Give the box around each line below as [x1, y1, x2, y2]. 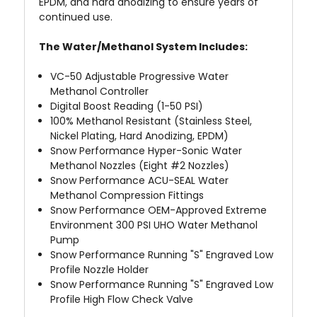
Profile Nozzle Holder [50, 263, 149, 277]
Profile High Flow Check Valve [50, 292, 194, 307]
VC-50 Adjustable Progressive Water [50, 69, 229, 84]
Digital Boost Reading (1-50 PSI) [50, 99, 204, 114]
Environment [50, 218, 114, 233]
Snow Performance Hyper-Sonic [50, 144, 209, 158]
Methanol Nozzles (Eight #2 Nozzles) [50, 158, 230, 173]
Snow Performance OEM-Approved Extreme [50, 203, 267, 218]
